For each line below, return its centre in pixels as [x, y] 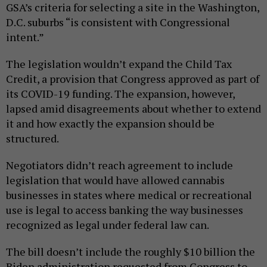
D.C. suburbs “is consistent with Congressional [118, 22]
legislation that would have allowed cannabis [115, 180]
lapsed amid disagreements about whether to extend [133, 109]
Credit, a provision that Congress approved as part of [133, 79]
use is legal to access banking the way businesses [125, 210]
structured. [32, 139]
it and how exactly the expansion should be [110, 124]
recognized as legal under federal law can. [108, 225]
